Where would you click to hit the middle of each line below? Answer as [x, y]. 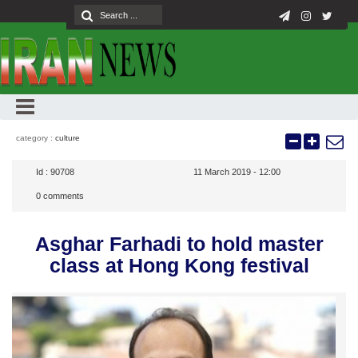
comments [62, 196]
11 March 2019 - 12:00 [237, 172]
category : [36, 138]
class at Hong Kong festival [179, 265]
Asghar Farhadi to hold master [179, 244]
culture [68, 138]
